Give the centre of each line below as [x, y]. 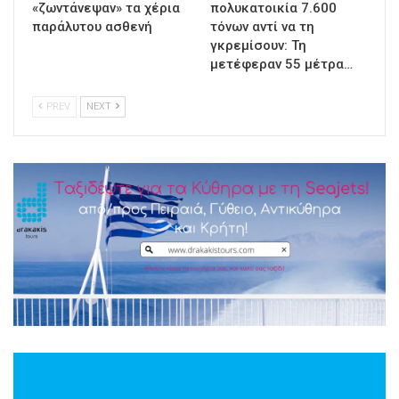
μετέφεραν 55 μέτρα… [281, 64]
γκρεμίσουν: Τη [258, 45]
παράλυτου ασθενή [92, 26]
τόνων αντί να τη [262, 26]
